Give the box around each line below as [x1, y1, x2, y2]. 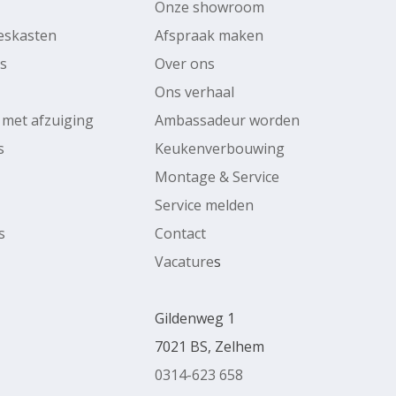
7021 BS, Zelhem [154, 336, 264, 356]
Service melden [154, 194, 254, 215]
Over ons [154, 53, 215, 73]
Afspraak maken [154, 25, 263, 45]
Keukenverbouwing [154, 138, 285, 158]
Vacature [154, 251, 214, 271]
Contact [154, 223, 206, 243]
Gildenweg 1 [154, 308, 235, 328]
